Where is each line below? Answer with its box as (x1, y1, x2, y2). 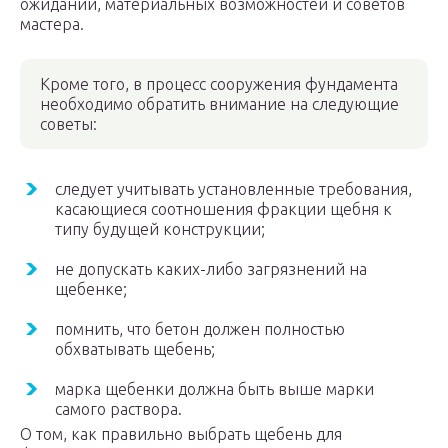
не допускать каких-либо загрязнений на (55, 260, 367, 279)
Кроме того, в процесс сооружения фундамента (40, 75, 398, 94)
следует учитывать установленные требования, (55, 180, 412, 199)
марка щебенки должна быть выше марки (55, 380, 374, 399)
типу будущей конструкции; (55, 220, 265, 239)
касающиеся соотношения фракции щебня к (55, 200, 392, 219)
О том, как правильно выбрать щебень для (20, 425, 342, 444)
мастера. (20, 15, 84, 34)
